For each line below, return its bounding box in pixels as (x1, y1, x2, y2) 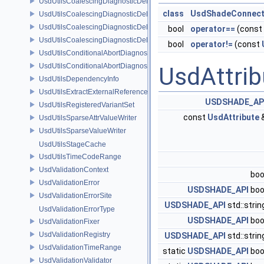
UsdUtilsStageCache (39, 140, 106, 148)
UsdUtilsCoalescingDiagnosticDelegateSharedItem (39, 22, 203, 31)
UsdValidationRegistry (39, 230, 110, 239)
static (163, 246, 187, 256)
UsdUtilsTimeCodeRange (39, 152, 121, 161)
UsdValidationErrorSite (39, 191, 112, 200)
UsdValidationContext (39, 165, 108, 174)
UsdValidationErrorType (39, 205, 115, 213)
